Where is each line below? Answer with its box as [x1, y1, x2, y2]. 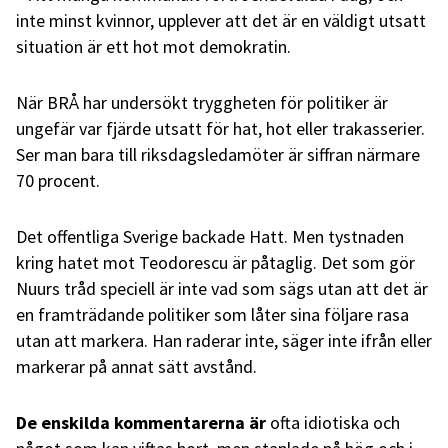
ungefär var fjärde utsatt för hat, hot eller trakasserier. [16, 116, 425, 140]
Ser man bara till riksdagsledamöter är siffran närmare [16, 142, 420, 166]
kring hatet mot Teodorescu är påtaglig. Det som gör [16, 250, 415, 274]
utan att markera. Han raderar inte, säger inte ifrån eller [16, 328, 432, 352]
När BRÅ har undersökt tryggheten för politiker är [16, 90, 388, 114]
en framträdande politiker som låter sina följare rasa [16, 302, 409, 326]
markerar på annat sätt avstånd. [16, 354, 257, 378]
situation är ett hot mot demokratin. [16, 34, 291, 58]
